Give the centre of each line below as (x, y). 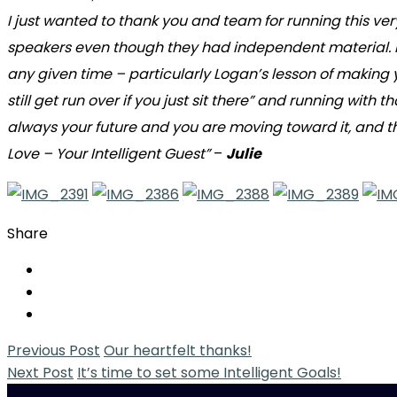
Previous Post (54, 350)
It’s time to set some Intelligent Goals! (209, 372)
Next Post (40, 372)
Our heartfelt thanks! (178, 350)
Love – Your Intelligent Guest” (109, 153)
